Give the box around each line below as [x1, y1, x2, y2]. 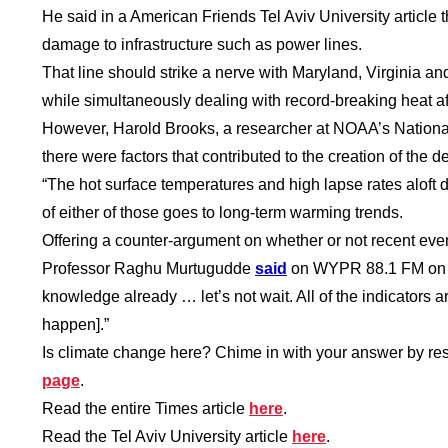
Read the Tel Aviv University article [42, 427, 292, 445]
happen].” [42, 315, 109, 333]
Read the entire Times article [42, 399, 249, 417]
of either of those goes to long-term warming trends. [42, 203, 403, 221]
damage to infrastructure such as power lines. [42, 35, 362, 53]
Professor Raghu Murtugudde [42, 259, 255, 277]
